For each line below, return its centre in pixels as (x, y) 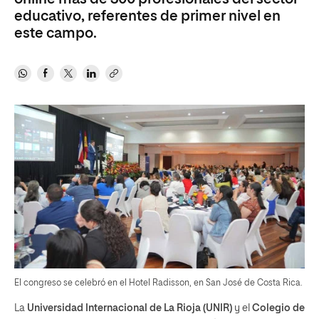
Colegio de (278, 308)
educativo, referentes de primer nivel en (147, 16)
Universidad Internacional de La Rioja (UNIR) (130, 308)
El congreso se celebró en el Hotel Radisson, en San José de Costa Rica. (158, 283)
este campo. (56, 33)
